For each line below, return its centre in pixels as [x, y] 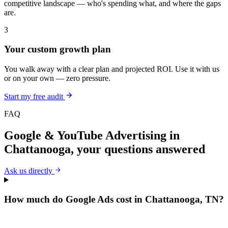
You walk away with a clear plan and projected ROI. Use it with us [112, 69]
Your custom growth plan [58, 49]
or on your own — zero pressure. [57, 78]
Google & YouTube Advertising [85, 135]
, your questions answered [138, 149]
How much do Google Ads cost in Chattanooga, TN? [114, 199]
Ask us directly [29, 170]
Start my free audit [35, 96]
